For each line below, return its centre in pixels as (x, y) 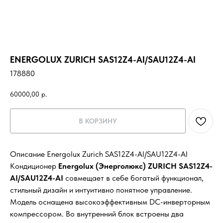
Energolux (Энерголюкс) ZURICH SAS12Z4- (135, 166)
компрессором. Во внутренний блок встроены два (97, 214)
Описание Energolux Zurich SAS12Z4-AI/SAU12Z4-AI (99, 154)
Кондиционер (34, 166)
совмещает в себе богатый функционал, (134, 178)
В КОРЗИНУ (98, 121)
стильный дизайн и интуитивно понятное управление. (101, 190)
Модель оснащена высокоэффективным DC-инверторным (110, 202)
